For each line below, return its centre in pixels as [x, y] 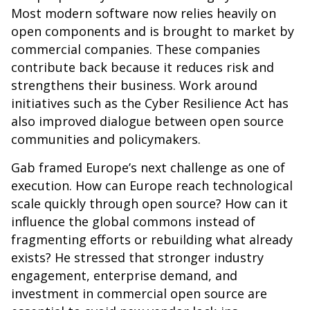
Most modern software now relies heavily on [144, 13]
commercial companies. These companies [136, 49]
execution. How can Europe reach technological [152, 186]
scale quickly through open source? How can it [149, 204]
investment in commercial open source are [139, 294]
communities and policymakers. [106, 139]
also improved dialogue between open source [147, 121]
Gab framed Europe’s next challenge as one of [148, 168]
